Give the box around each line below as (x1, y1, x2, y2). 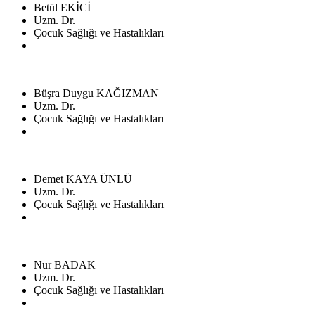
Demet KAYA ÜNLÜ (34, 172, 132, 185)
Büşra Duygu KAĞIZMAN (34, 86, 159, 99)
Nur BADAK (34, 258, 96, 271)
